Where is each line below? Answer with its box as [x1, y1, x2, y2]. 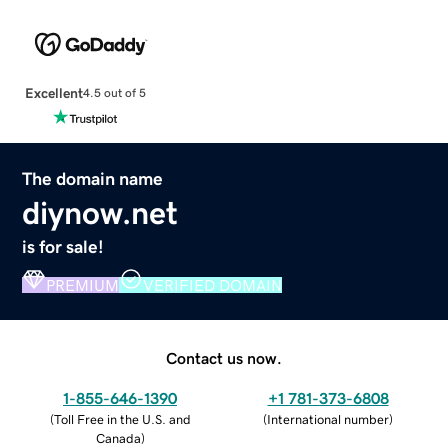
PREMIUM [46, 276, 120, 293]
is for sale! [22, 237, 105, 256]
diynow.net [22, 196, 179, 229]
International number [267, 412, 389, 426]
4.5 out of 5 [82, 87, 146, 100]
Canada [95, 431, 141, 445]
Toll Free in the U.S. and [53, 412, 191, 426]
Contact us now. [166, 349, 282, 366]
